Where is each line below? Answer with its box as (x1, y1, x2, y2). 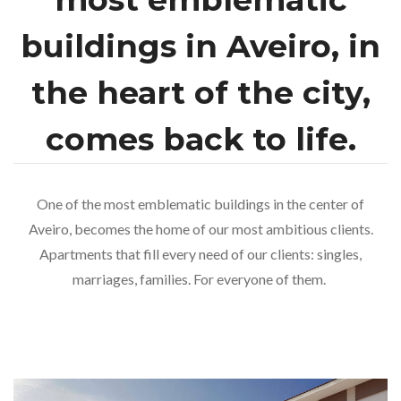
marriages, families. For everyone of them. (73, 270, 328, 288)
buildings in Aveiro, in (21, 27, 380, 66)
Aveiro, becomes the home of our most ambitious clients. (28, 220, 373, 238)
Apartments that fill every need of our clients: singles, (39, 245, 362, 263)
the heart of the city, (30, 73, 371, 113)
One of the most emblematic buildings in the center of (37, 195, 364, 213)
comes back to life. (45, 120, 356, 159)
